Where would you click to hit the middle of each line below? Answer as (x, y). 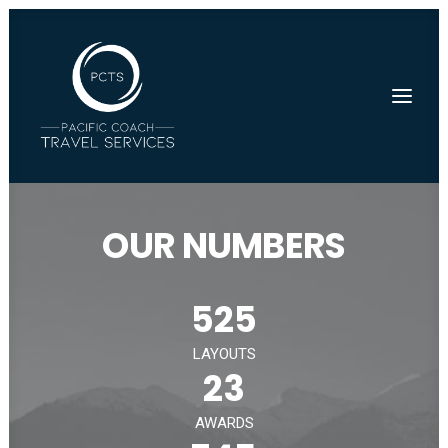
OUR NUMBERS (224, 245)
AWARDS (224, 423)
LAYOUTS (224, 354)
